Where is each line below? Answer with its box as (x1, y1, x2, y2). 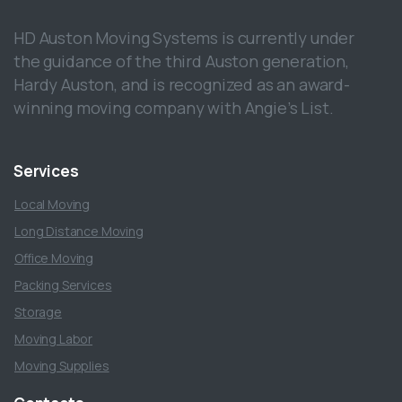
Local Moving (14, 196, 91, 214)
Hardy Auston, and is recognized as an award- (13, 73, 350, 95)
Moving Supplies (14, 357, 109, 375)
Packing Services (14, 276, 112, 294)
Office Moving (14, 249, 94, 267)
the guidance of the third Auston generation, (13, 49, 349, 72)
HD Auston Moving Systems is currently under (13, 26, 355, 48)
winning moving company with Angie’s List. (13, 96, 334, 118)
